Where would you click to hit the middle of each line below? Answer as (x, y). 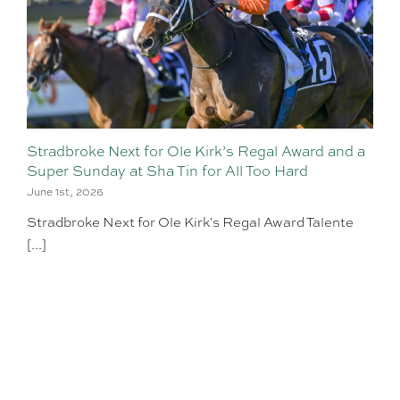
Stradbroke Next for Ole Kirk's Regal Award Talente (190, 223)
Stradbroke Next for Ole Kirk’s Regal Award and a (196, 152)
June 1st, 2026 (65, 192)
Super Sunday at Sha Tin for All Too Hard (167, 171)
